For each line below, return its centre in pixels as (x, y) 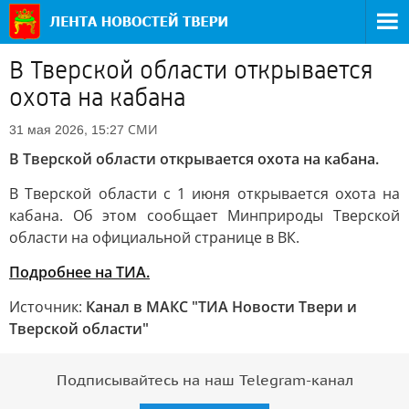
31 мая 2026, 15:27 (67, 130)
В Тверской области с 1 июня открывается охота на (204, 194)
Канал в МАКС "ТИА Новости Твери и (221, 307)
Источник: (47, 307)
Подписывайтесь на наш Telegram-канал (204, 381)
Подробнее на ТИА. (79, 272)
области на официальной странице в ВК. (154, 237)
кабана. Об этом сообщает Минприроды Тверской (204, 215)
